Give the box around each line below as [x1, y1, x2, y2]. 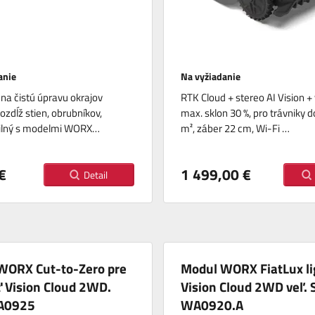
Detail [84, 167, 108, 183]
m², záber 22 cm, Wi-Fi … [180, 120, 290, 137]
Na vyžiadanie [180, 69, 243, 84]
